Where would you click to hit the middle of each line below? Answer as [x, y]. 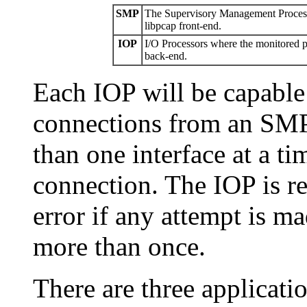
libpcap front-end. [183, 26]
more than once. [119, 247]
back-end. [165, 56]
